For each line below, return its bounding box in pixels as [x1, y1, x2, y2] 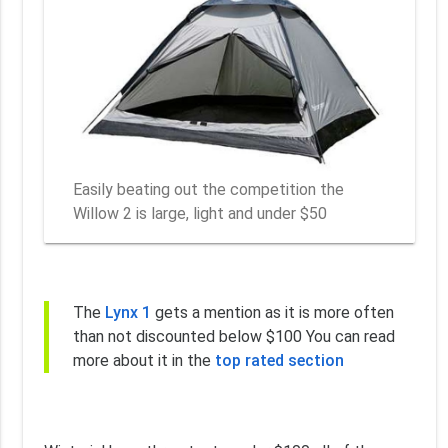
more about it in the [72, 351, 215, 371]
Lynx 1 [104, 303, 151, 323]
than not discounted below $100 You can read [72, 327, 395, 347]
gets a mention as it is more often [150, 303, 394, 323]
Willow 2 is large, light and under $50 [73, 204, 328, 224]
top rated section [214, 351, 344, 371]
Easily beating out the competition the [73, 180, 345, 200]
